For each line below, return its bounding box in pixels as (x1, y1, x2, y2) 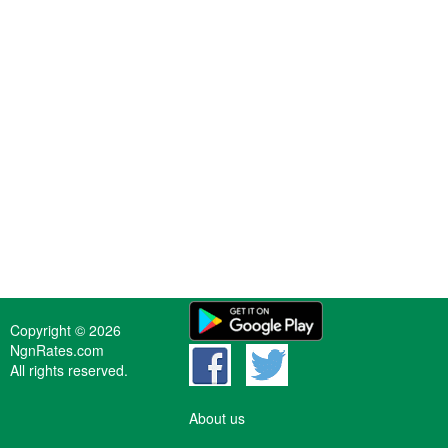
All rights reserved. (10, 360, 128, 380)
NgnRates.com (10, 340, 104, 360)
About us (188, 408, 245, 428)
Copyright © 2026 (10, 320, 121, 340)
